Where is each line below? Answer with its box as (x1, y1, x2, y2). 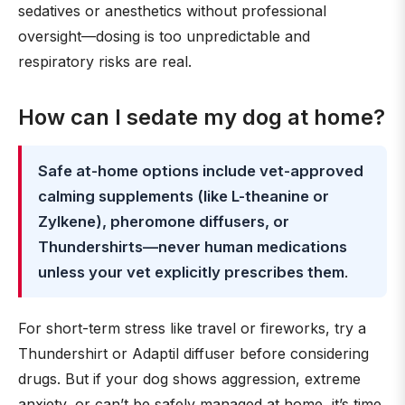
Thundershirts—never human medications (38, 238, 347, 256)
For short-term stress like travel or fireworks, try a (18, 319, 366, 337)
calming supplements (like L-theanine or (38, 187, 329, 205)
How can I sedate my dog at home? (18, 104, 385, 130)
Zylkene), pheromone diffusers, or (38, 212, 289, 231)
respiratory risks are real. (18, 52, 192, 71)
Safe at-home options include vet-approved (38, 162, 363, 180)
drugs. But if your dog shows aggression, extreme (18, 370, 361, 388)
